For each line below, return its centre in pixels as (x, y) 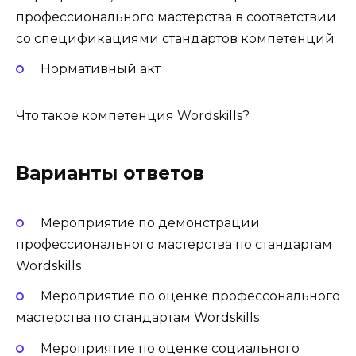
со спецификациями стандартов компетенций (175, 38)
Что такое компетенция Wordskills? (133, 116)
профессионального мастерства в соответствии (176, 17)
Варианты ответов (110, 174)
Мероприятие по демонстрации (150, 223)
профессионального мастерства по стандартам (174, 245)
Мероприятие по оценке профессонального (190, 296)
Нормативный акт (100, 69)
